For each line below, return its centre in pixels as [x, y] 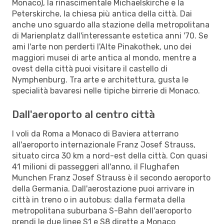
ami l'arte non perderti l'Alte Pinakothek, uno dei [102, 46]
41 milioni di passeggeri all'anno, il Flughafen [96, 166]
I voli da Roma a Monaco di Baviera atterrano [95, 133]
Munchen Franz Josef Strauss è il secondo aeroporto [111, 177]
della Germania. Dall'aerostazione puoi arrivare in [103, 188]
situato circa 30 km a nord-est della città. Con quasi [110, 155]
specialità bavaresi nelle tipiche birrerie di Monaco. [106, 90]
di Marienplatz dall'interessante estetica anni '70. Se [110, 35]
